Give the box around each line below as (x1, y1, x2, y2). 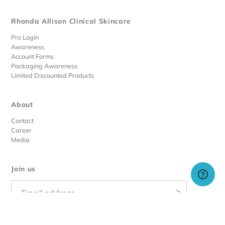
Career (11, 126, 32, 135)
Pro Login (11, 33, 39, 42)
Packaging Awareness (11, 62, 78, 70)
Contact (11, 117, 34, 125)
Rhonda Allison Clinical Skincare (11, 17, 131, 26)
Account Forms (11, 52, 54, 61)
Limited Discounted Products (11, 71, 94, 80)
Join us (11, 164, 36, 173)
